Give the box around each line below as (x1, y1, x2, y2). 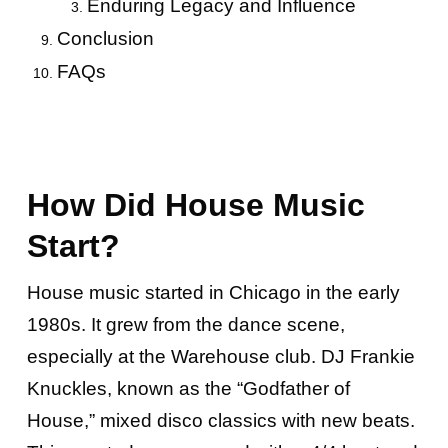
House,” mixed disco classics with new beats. (26, 410, 415, 431)
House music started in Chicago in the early (26, 282, 400, 303)
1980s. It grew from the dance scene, (26, 314, 345, 335)
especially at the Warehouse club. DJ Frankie (26, 346, 415, 367)
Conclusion (56, 28, 154, 49)
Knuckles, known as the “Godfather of (26, 378, 350, 399)
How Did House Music (26, 187, 365, 223)
